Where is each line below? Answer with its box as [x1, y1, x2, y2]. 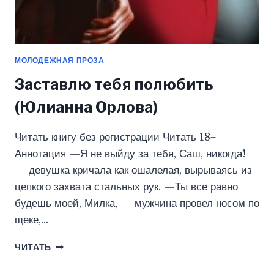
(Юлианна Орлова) [15, 97, 158, 116]
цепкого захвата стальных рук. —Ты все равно [15, 180, 238, 193]
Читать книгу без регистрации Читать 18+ [15, 130, 216, 144]
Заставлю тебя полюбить [15, 75, 213, 94]
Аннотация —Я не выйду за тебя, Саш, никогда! [15, 147, 246, 160]
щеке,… [15, 213, 48, 226]
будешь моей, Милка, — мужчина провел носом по [15, 196, 259, 210]
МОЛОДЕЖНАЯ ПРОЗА [15, 56, 105, 65]
